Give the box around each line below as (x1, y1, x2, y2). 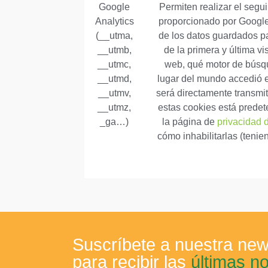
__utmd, (97, 74, 132, 84)
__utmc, (98, 59, 131, 70)
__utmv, (98, 88, 131, 99)
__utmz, (98, 102, 131, 113)
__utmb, (97, 45, 132, 56)
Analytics (95, 16, 134, 27)
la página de (162, 117, 217, 127)
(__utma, (96, 31, 133, 41)
